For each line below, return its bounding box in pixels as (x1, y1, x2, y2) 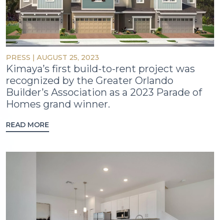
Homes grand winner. (6, 98, 110, 110)
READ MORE (6, 120, 49, 129)
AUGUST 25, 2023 (37, 53, 99, 62)
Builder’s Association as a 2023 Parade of (6, 86, 202, 98)
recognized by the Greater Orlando (6, 74, 173, 86)
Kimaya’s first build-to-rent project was (6, 62, 195, 75)
